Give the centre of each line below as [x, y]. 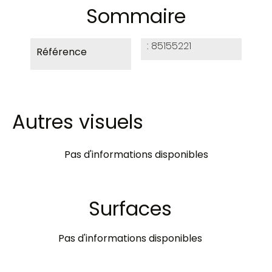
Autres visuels [78, 122]
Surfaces [130, 209]
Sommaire [136, 16]
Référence [62, 52]
